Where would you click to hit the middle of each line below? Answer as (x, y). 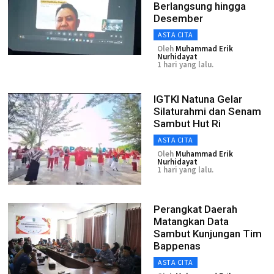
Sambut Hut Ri (187, 124)
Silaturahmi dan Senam (207, 111)
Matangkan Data (191, 221)
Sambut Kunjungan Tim (208, 234)
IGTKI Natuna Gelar (198, 99)
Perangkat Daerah (195, 209)
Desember (178, 18)
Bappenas (177, 246)
